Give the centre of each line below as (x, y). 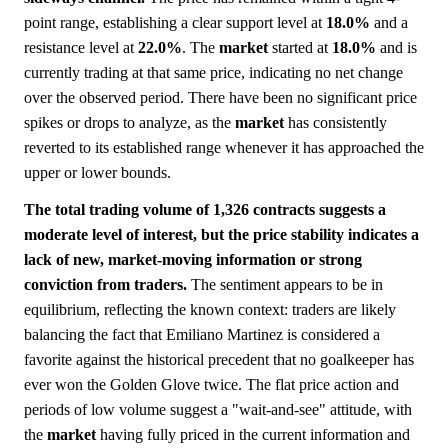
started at (300, 48)
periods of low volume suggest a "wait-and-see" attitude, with (218, 410)
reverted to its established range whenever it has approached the (224, 148)
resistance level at (81, 48)
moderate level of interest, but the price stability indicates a (221, 235)
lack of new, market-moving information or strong (193, 260)
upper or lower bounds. (97, 173)
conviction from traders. (105, 285)
